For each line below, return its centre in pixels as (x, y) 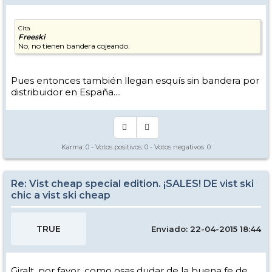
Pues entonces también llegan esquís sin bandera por (135, 80)
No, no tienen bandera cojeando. (74, 46)
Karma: (73, 147)
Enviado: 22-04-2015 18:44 (206, 229)
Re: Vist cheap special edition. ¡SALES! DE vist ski (132, 184)
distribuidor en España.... (66, 92)
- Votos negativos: (178, 147)
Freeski (32, 37)
